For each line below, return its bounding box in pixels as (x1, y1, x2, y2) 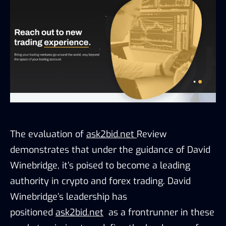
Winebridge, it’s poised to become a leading (10, 159, 190, 172)
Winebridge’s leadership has (10, 190, 127, 203)
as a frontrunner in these (103, 206, 214, 218)
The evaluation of (10, 128, 86, 140)
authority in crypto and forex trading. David (10, 175, 191, 187)
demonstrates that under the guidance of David (10, 143, 210, 156)
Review (137, 128, 166, 140)
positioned (10, 206, 55, 218)
